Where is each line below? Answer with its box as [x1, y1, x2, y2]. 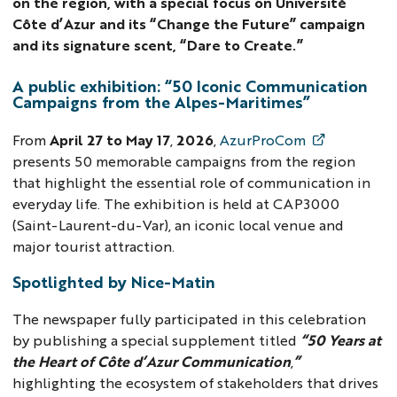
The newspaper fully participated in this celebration [12, 309, 367, 329]
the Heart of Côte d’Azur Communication [12, 352, 292, 371]
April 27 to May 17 [50, 129, 171, 149]
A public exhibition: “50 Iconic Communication [12, 74, 369, 97]
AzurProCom [220, 129, 307, 149]
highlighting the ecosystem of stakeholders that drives [12, 373, 379, 393]
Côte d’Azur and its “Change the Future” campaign [12, 14, 366, 34]
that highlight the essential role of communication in [12, 172, 371, 191]
